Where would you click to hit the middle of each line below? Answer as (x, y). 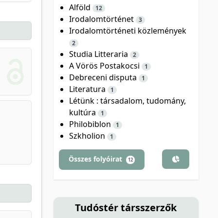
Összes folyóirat (96, 159)
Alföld (81, 7)
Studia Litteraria (99, 54)
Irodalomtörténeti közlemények (127, 30)
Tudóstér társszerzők (126, 207)
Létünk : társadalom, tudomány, (127, 100)
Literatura (88, 89)
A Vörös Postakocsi (105, 65)
